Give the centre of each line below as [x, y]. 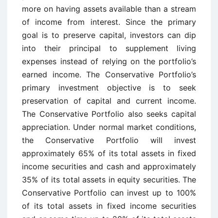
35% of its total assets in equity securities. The [109, 180]
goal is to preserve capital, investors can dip [109, 35]
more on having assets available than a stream [109, 9]
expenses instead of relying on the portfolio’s [109, 61]
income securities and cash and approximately [109, 166]
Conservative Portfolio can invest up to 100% [109, 193]
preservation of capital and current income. [109, 101]
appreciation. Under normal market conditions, [109, 127]
